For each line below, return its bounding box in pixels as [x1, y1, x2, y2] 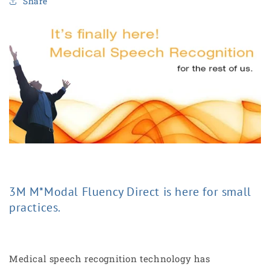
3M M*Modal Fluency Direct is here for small [9, 183, 251, 199]
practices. [9, 199, 61, 215]
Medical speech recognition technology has [9, 252, 210, 265]
